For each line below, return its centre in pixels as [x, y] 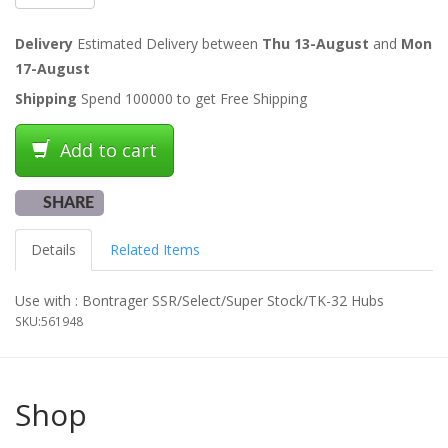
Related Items [155, 250]
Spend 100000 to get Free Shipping [192, 99]
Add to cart [106, 150]
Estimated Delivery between [167, 44]
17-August [52, 69]
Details [53, 250]
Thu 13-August [315, 44]
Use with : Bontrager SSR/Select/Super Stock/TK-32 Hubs [199, 301]
